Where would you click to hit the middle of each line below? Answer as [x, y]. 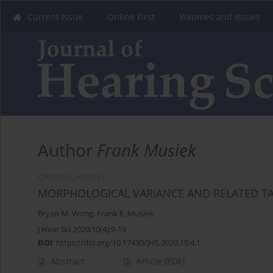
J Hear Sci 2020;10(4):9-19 [82, 229]
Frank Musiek [147, 150]
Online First [131, 17]
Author [67, 150]
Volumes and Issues [220, 17]
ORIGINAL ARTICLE [72, 177]
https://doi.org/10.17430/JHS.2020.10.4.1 [128, 243]
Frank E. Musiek [125, 214]
